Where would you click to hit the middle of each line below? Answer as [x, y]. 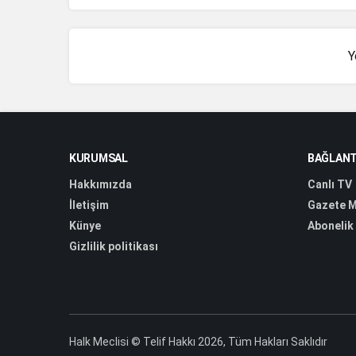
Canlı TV [330, 184]
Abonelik [331, 225]
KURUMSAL [99, 158]
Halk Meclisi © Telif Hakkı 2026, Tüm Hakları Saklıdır [198, 341]
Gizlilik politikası [114, 246]
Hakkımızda [101, 184]
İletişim [89, 205]
